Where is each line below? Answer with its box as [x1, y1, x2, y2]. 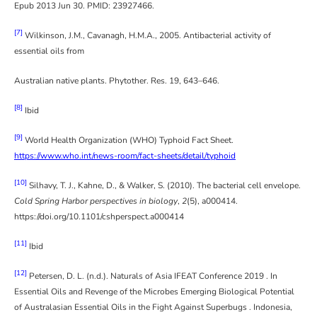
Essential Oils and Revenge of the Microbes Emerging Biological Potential [14, 286, 294, 298]
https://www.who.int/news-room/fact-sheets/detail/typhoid [14, 150, 236, 162]
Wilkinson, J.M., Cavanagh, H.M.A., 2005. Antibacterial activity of [23, 30, 271, 42]
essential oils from [14, 45, 84, 57]
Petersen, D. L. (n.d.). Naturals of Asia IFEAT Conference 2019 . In [27, 270, 277, 282]
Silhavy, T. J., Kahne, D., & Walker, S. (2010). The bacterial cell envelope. [27, 180, 301, 192]
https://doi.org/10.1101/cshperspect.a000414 [14, 211, 184, 223]
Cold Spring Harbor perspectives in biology [14, 195, 178, 207]
